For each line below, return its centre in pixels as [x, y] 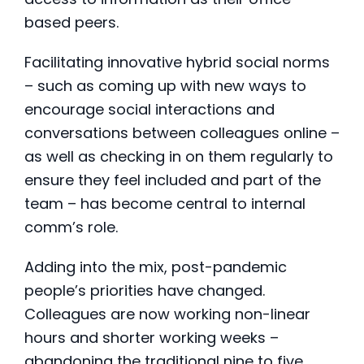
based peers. [71, 23]
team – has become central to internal [165, 204]
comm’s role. [71, 227]
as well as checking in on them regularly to [179, 157]
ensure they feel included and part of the [173, 180]
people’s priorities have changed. [145, 291]
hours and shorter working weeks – [152, 338]
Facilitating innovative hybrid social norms [177, 63]
